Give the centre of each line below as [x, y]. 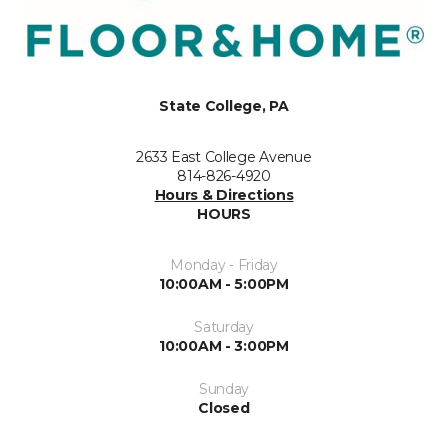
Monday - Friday [224, 265]
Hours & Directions [224, 195]
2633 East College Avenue [224, 157]
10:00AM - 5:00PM [224, 284]
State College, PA [224, 106]
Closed [224, 408]
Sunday [224, 389]
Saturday [224, 327]
